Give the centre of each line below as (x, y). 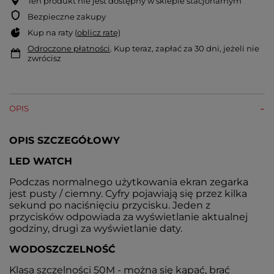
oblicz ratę (98, 33)
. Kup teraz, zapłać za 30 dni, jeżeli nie (185, 49)
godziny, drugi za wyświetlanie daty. (96, 229)
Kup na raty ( (52, 33)
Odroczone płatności (69, 49)
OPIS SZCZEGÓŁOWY (65, 141)
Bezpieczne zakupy (67, 17)
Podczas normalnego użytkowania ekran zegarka (129, 182)
